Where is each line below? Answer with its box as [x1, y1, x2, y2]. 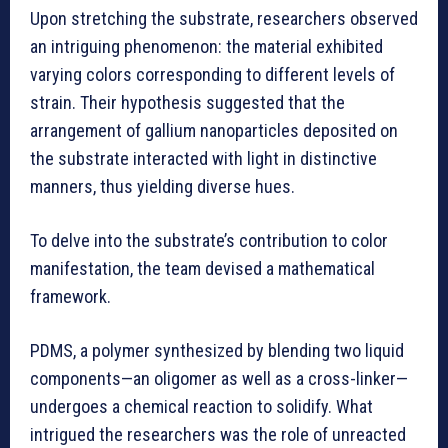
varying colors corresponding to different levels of [30, 64, 395, 86]
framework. [30, 286, 111, 308]
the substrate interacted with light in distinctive [30, 148, 377, 170]
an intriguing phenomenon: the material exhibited [30, 36, 383, 58]
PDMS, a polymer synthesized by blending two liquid [30, 340, 404, 362]
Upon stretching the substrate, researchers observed [30, 8, 418, 30]
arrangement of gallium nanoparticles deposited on [30, 120, 398, 142]
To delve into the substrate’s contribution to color [30, 230, 388, 252]
